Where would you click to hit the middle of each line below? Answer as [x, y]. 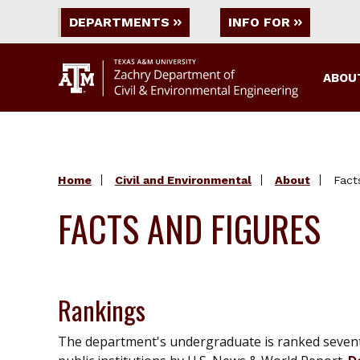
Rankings [102, 309]
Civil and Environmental [183, 180]
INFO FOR [259, 22]
